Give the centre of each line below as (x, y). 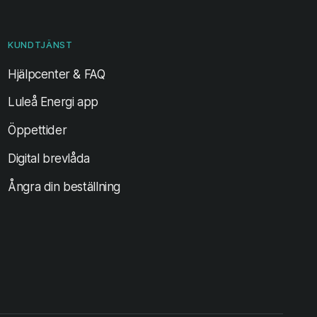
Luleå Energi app (53, 102)
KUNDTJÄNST (40, 45)
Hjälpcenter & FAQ (57, 74)
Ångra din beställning (64, 186)
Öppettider (38, 131)
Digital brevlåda (49, 158)
